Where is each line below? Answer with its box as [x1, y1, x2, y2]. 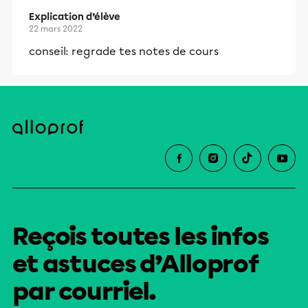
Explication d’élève [29, 11, 120, 23]
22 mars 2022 [29, 24, 82, 34]
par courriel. [12, 277, 157, 307]
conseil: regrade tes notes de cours [29, 45, 219, 58]
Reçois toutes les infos [12, 222, 269, 252]
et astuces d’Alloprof [12, 250, 260, 279]
